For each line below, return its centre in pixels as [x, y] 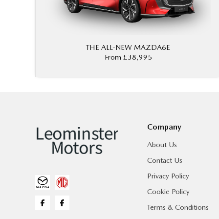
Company [164, 127]
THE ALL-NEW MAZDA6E [128, 48]
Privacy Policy [168, 176]
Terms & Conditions [178, 208]
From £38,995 [128, 57]
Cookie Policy [168, 192]
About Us [162, 145]
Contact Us [164, 161]
